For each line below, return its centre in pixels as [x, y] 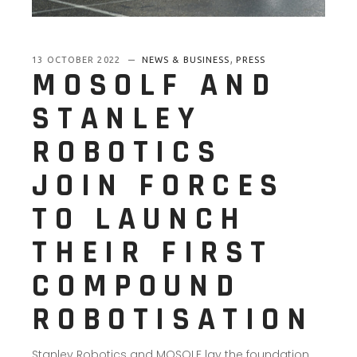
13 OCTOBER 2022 [78, 59]
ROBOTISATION [173, 320]
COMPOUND [137, 286]
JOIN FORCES [159, 186]
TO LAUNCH [139, 219]
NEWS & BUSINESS [186, 59]
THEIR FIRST [153, 253]
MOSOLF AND [155, 85]
